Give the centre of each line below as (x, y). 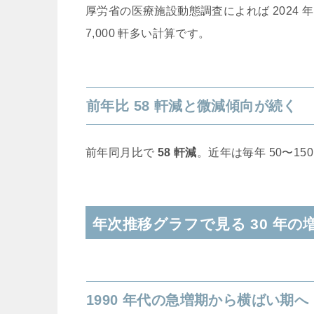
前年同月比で (122, 153)
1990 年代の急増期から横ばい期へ (198, 300)
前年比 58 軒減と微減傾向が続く (192, 106)
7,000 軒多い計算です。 (148, 34)
